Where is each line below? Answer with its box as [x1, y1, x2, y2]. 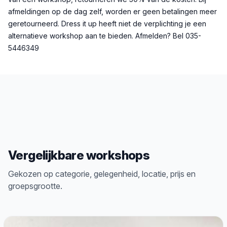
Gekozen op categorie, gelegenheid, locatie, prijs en [8, 169, 196, 179]
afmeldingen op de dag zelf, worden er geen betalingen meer [8, 7, 217, 16]
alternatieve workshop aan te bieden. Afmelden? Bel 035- [8, 31, 201, 40]
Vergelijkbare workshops [8, 148, 150, 163]
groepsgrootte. [8, 181, 62, 191]
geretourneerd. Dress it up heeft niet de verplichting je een [8, 19, 206, 28]
